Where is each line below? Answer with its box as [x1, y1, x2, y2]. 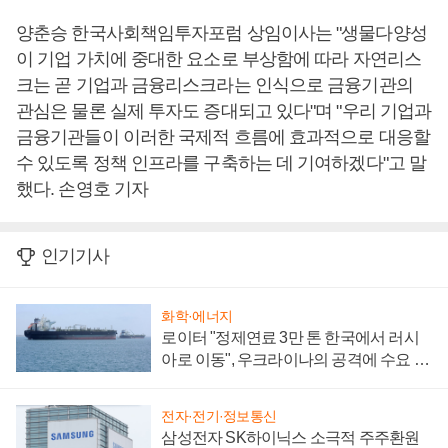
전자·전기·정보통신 [161, 408, 277, 425]
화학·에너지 [161, 307, 233, 324]
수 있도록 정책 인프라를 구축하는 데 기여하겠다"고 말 [16, 153, 427, 173]
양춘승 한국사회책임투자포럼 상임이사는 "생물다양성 [16, 23, 427, 43]
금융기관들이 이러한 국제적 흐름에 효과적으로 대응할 [16, 127, 430, 147]
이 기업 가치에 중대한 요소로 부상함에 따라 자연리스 [16, 49, 421, 69]
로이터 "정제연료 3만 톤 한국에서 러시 [161, 328, 419, 346]
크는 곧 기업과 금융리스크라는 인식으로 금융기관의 [16, 75, 413, 95]
